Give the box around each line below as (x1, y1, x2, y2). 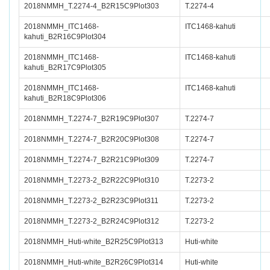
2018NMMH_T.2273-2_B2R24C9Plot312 (24, 217, 159, 225)
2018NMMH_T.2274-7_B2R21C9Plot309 (24, 155, 159, 164)
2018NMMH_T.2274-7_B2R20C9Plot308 (24, 135, 159, 143)
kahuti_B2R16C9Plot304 (24, 33, 106, 41)
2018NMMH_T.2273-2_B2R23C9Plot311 (24, 196, 159, 205)
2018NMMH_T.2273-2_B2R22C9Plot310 (24, 176, 159, 184)
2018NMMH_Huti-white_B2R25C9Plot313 (24, 237, 163, 246)
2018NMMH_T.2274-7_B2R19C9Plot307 (24, 115, 159, 123)
